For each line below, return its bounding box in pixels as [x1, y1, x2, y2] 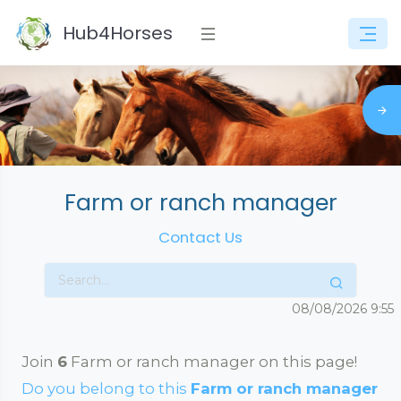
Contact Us [158, 226, 243, 248]
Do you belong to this [21, 380, 191, 397]
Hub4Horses [63, 21, 173, 46]
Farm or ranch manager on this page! [67, 353, 357, 371]
